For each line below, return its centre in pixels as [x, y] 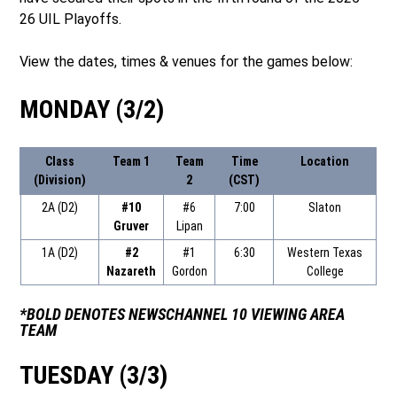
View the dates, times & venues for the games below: [187, 61]
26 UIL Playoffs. [71, 19]
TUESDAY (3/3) [94, 375]
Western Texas [325, 252]
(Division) [60, 179]
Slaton [325, 207]
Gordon [189, 271]
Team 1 [132, 161]
